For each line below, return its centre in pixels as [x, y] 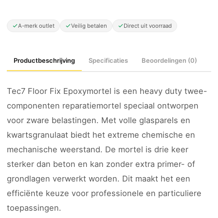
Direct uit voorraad [148, 26]
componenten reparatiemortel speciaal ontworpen [103, 106]
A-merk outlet [36, 26]
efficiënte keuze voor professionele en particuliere [104, 193]
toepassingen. [34, 208]
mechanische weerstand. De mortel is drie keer [98, 149]
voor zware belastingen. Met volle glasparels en [99, 120]
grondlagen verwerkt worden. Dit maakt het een [99, 179]
